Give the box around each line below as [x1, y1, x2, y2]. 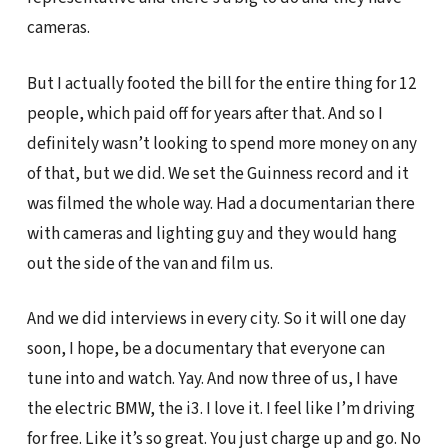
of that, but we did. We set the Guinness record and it [26, 160, 409, 186]
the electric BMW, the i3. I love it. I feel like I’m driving [26, 396, 415, 422]
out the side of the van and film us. [26, 250, 273, 276]
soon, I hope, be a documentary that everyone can [26, 336, 385, 362]
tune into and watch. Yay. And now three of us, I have [26, 366, 398, 392]
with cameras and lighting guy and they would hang [26, 220, 397, 246]
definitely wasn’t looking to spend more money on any [26, 130, 417, 156]
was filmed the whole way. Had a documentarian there [26, 190, 415, 216]
